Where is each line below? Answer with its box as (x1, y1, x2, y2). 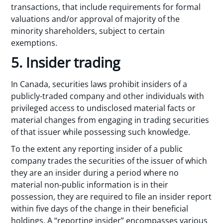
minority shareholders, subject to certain (11, 25, 165, 37)
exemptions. (11, 37, 62, 49)
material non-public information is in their (11, 179, 169, 191)
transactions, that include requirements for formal (11, 1, 201, 13)
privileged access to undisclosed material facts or (11, 102, 196, 113)
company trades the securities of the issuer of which (11, 155, 208, 167)
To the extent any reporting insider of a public (11, 143, 183, 155)
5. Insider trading (11, 52, 120, 72)
